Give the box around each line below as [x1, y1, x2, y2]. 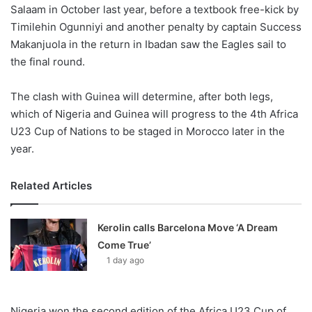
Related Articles [10, 178, 92, 192]
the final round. [10, 54, 85, 68]
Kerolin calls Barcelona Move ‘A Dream [97, 221, 279, 233]
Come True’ [97, 238, 152, 251]
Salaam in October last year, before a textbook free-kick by [10, 2, 299, 16]
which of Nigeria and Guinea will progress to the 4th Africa [10, 107, 298, 120]
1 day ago [107, 254, 145, 265]
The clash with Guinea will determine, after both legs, [10, 89, 273, 103]
